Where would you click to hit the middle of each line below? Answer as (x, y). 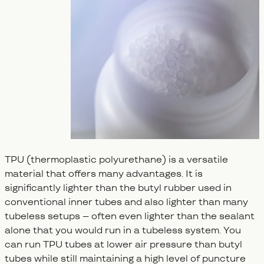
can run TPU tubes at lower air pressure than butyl (123, 245)
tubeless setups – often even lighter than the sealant (130, 216)
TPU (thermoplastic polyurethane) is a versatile (116, 160)
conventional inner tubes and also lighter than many (126, 202)
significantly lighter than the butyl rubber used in (118, 188)
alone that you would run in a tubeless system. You (123, 230)
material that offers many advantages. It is (104, 174)
